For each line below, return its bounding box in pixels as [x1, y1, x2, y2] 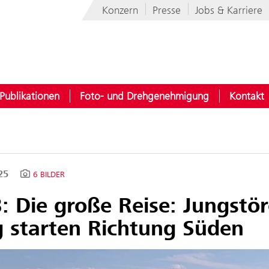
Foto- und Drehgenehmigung [80, 90, 209, 102]
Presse [153, 4, 181, 16]
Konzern [102, 4, 138, 16]
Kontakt [229, 90, 264, 102]
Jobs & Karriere [195, 4, 262, 16]
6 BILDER [32, 169, 65, 180]
